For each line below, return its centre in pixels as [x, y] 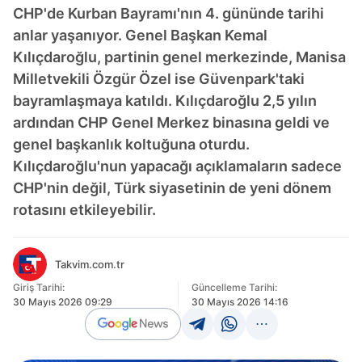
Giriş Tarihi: [39, 287]
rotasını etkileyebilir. [84, 210]
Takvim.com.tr [90, 264]
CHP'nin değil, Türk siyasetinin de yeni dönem [172, 188]
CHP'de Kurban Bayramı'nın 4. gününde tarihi [168, 13]
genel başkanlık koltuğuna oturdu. [131, 144]
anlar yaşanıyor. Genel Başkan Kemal [140, 35]
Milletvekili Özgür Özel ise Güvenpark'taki [159, 79]
